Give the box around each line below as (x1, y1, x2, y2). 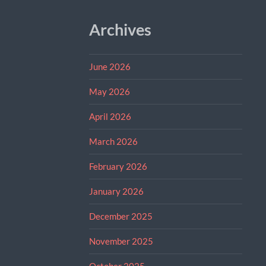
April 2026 (88, 110, 131, 122)
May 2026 (88, 85, 130, 97)
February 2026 (88, 160, 147, 172)
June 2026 (88, 61, 131, 72)
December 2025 (88, 210, 153, 221)
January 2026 (88, 185, 144, 197)
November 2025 (88, 235, 153, 246)
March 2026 (88, 135, 138, 147)
